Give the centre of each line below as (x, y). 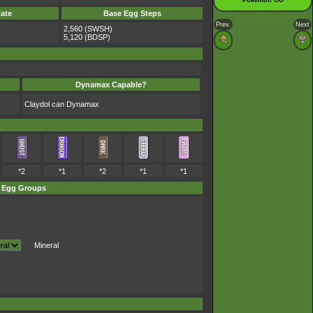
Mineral (46, 246)
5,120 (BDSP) (87, 37)
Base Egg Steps (132, 14)
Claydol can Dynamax (62, 104)
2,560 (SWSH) (88, 29)
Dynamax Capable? (111, 85)
